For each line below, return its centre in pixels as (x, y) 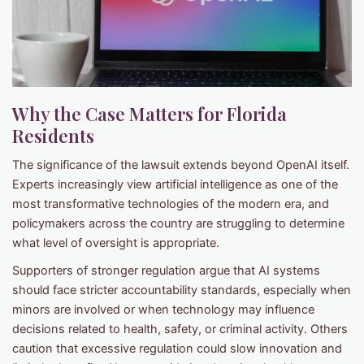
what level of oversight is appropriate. (116, 243)
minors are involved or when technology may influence (163, 309)
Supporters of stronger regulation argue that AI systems (166, 270)
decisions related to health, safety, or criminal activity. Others (180, 329)
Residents (53, 135)
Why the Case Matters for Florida (149, 113)
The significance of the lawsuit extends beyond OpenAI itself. (181, 165)
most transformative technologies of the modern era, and (171, 204)
